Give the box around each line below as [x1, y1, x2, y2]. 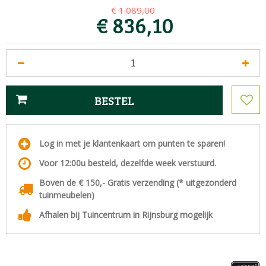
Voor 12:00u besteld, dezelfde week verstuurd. [39, 157, 218, 169]
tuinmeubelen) [39, 189, 94, 201]
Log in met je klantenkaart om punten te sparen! [39, 138, 225, 150]
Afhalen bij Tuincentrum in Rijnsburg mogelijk [39, 209, 213, 221]
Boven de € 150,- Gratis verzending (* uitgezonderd [39, 177, 236, 189]
